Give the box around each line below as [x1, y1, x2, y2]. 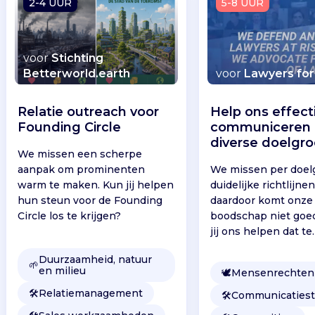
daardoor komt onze [210, 193, 314, 207]
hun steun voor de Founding [17, 193, 162, 207]
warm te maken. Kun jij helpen [17, 178, 174, 191]
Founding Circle [17, 119, 121, 135]
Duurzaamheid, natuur [38, 252, 152, 266]
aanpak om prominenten [17, 162, 145, 176]
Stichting [51, 51, 103, 65]
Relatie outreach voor [17, 103, 159, 120]
